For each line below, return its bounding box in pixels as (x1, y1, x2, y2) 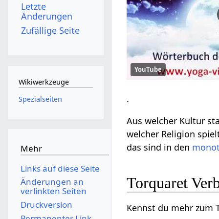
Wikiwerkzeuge (18, 77, 69, 87)
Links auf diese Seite (20, 162, 100, 174)
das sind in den (127, 141, 193, 153)
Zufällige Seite (21, 24, 80, 36)
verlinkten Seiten (20, 185, 87, 197)
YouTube (134, 65, 162, 74)
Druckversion (20, 198, 72, 210)
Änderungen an (20, 176, 84, 188)
